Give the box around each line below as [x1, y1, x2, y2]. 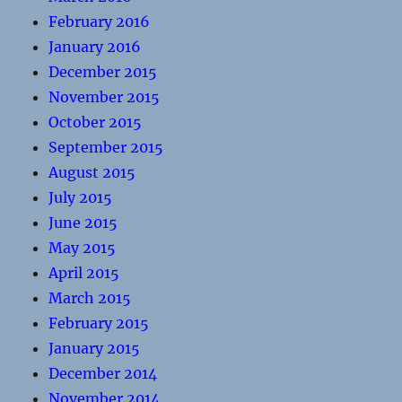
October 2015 [48, 113, 143, 131]
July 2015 [48, 188, 113, 206]
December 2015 [48, 63, 158, 81]
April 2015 [48, 264, 120, 282]
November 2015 [48, 88, 161, 106]
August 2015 [48, 163, 136, 181]
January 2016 [48, 38, 142, 56]
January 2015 [48, 339, 141, 357]
